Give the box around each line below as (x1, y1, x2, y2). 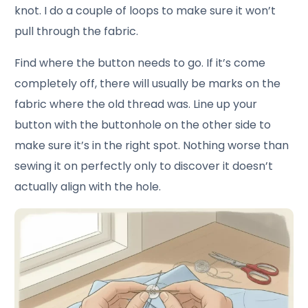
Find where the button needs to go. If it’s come (14, 54, 266, 71)
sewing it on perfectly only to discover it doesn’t (14, 157, 274, 174)
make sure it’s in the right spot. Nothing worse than (14, 137, 289, 153)
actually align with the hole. (14, 178, 162, 195)
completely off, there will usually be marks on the (14, 75, 281, 91)
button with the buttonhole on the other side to (14, 116, 272, 133)
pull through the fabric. (14, 23, 139, 39)
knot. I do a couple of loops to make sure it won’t (14, 2, 276, 19)
